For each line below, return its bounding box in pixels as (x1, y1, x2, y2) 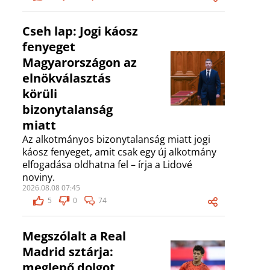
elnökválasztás (22, 70, 111, 87)
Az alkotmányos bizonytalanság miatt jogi (22, 133, 210, 146)
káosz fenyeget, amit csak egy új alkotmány (22, 145, 216, 159)
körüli (22, 86, 57, 102)
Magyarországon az (22, 54, 137, 71)
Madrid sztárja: (22, 243, 113, 260)
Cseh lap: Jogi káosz (22, 23, 138, 40)
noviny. (22, 171, 55, 184)
